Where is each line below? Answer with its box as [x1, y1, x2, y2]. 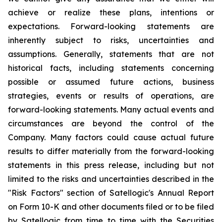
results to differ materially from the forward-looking [8, 146, 214, 156]
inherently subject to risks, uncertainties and [8, 35, 214, 45]
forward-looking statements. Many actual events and [8, 105, 214, 114]
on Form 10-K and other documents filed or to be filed [8, 202, 214, 212]
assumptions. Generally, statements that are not [8, 49, 214, 59]
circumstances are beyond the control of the [8, 118, 214, 128]
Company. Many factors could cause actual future [8, 132, 214, 142]
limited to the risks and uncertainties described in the [8, 174, 214, 184]
